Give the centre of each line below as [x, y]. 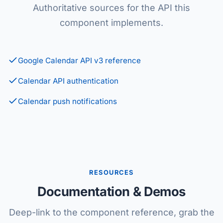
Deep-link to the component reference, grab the [111, 212]
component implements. [111, 23]
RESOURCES [111, 172]
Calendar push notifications [67, 101]
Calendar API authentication [68, 81]
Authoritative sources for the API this [111, 8]
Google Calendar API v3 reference [79, 60]
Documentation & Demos [111, 191]
